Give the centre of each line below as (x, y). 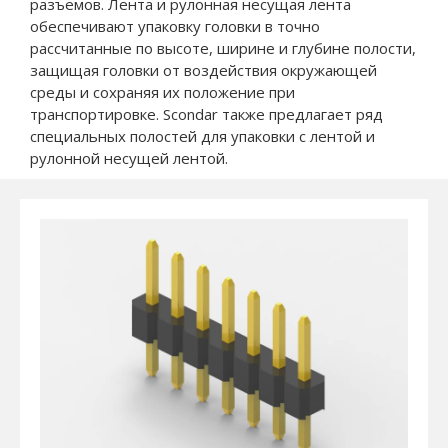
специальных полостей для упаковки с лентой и (202, 135)
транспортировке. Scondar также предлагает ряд (206, 113)
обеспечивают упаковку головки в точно (175, 25)
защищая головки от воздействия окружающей (203, 69)
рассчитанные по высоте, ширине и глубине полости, (223, 47)
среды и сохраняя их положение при (162, 91)
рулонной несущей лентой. (129, 157)
